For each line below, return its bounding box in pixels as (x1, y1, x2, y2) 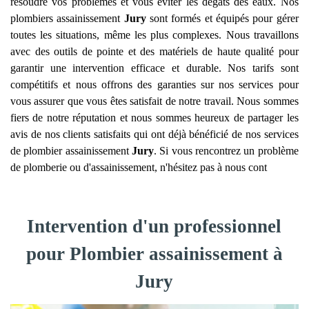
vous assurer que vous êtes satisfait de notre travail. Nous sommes (10, 95, 299, 107)
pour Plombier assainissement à (26, 243, 283, 264)
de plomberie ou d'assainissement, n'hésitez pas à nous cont (10, 161, 267, 173)
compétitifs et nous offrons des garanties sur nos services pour (10, 79, 299, 90)
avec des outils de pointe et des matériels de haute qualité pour (10, 46, 299, 57)
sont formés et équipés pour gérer (146, 12, 299, 24)
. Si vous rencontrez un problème (154, 145, 299, 157)
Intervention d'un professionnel (27, 216, 282, 237)
